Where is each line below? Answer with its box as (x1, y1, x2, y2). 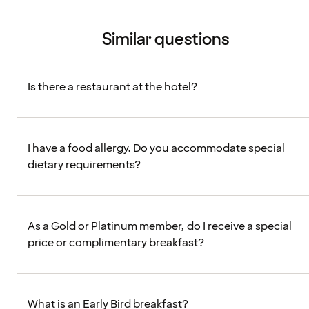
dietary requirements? (28, 157, 141, 173)
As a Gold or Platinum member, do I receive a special (28, 219, 292, 235)
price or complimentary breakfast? (28, 235, 204, 251)
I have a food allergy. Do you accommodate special (28, 141, 285, 157)
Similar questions (102, 28, 229, 52)
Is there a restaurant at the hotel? (28, 79, 197, 95)
